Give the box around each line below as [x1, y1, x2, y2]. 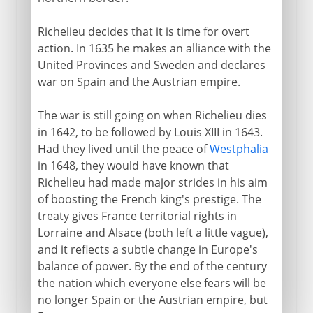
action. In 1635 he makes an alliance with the [37, 40, 271, 56]
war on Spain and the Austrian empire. [37, 73, 240, 89]
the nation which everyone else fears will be [37, 275, 266, 291]
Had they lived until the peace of [37, 140, 210, 156]
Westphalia [209, 140, 268, 156]
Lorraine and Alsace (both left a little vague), [37, 224, 268, 240]
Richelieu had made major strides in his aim [37, 174, 268, 190]
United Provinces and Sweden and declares [37, 57, 265, 73]
